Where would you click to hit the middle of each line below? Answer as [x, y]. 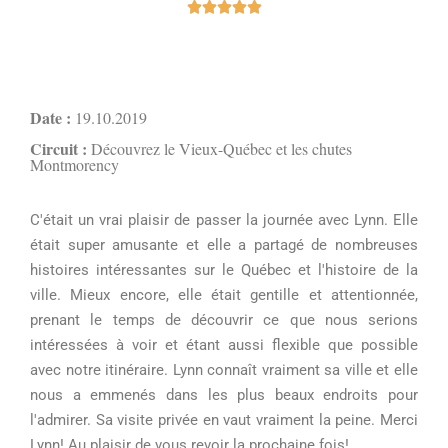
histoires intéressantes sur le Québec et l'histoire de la [224, 270]
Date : [50, 117]
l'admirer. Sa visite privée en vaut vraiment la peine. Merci [224, 420]
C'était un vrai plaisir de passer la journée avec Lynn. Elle [224, 220]
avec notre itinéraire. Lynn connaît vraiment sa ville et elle [224, 370]
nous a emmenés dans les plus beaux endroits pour [224, 395]
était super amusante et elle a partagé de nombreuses [224, 245]
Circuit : [58, 148]
